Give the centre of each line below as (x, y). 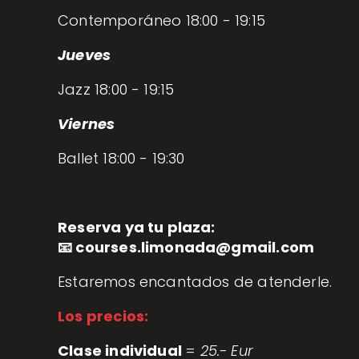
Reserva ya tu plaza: (137, 228)
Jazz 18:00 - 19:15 (118, 90)
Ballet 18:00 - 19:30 (121, 159)
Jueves (85, 55)
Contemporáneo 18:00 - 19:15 (161, 21)
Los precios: (103, 317)
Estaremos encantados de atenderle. (195, 282)
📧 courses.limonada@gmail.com (186, 248)
